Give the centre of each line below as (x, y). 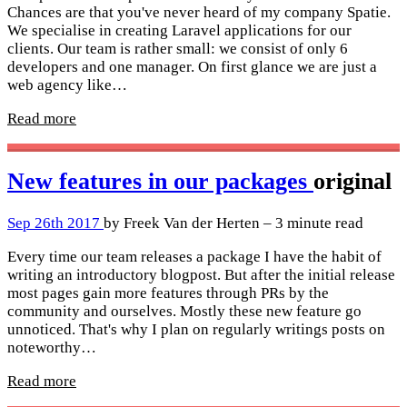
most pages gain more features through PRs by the (168, 293)
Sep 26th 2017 (55, 223)
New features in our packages (160, 181)
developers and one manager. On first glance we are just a (192, 66)
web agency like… (67, 84)
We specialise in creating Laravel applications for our (179, 30)
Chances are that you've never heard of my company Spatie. (199, 12)
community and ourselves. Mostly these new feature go (184, 311)
